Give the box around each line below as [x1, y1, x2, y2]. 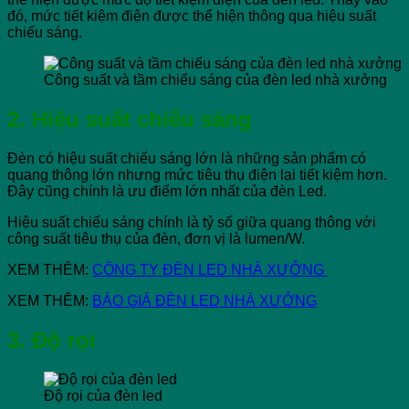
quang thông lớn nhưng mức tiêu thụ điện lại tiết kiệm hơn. [7, 167, 387, 184]
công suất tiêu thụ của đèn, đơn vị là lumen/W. [7, 231, 305, 247]
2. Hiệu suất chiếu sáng [7, 107, 252, 132]
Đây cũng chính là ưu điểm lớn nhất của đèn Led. [7, 184, 327, 200]
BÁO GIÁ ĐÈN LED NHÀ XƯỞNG [92, 293, 317, 309]
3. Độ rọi [7, 328, 96, 353]
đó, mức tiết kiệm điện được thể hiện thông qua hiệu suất [7, 8, 376, 25]
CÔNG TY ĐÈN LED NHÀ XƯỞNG [92, 262, 328, 278]
